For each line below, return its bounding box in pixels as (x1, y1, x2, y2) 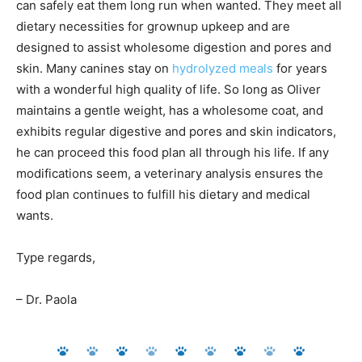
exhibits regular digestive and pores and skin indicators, (16, 124, 336, 140)
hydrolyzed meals (172, 61, 273, 77)
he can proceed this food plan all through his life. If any (16, 145, 329, 161)
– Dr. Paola (16, 292, 77, 308)
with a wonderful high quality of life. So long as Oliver (16, 82, 321, 98)
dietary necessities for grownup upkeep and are (16, 19, 290, 35)
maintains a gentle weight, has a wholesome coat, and (16, 103, 323, 119)
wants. (16, 208, 53, 224)
